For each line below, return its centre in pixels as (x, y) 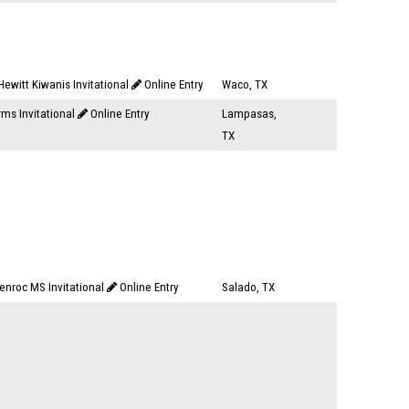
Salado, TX (248, 287)
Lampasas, (249, 114)
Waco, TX (245, 84)
